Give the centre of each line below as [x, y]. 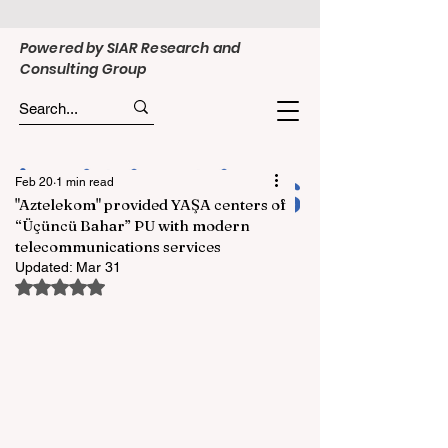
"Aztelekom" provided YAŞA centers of [150, 204]
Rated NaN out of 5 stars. [139, 285]
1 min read [85, 182]
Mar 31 [98, 267]
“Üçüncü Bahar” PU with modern [132, 225]
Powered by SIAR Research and [130, 48]
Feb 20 [34, 182]
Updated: [45, 267]
